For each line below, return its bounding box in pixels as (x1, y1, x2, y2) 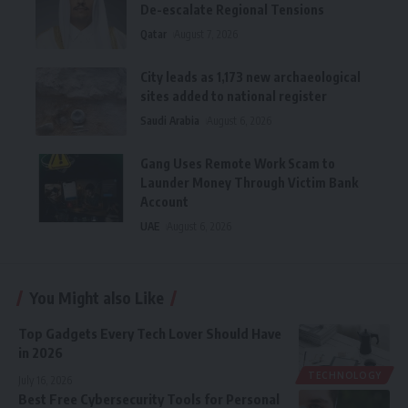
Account (140, 194, 189, 210)
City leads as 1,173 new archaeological (140, 69, 361, 86)
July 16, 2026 (18, 373, 72, 388)
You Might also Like (29, 288, 164, 309)
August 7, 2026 (174, 27, 239, 42)
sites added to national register (140, 88, 327, 105)
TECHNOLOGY (308, 370, 382, 382)
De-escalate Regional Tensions (140, 2, 324, 18)
